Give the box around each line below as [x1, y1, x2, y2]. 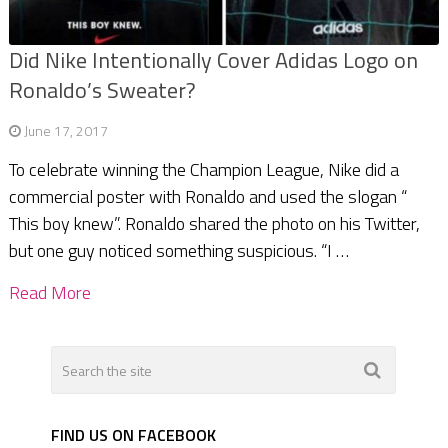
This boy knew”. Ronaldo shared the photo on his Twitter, [8, 210, 420, 238]
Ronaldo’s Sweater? [8, 73, 196, 108]
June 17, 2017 [23, 120, 108, 142]
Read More [8, 279, 91, 307]
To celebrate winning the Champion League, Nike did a [8, 156, 399, 184]
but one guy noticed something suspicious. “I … [8, 237, 349, 265]
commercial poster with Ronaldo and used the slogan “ [8, 183, 407, 211]
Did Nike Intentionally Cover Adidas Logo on [8, 43, 418, 78]
